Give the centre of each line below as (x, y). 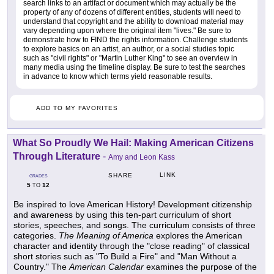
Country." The (41, 267)
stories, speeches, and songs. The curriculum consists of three (135, 225)
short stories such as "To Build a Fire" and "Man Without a (125, 257)
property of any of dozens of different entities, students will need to (132, 13)
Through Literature (57, 157)
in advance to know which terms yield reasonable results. (118, 77)
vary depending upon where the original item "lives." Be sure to (127, 31)
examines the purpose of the (200, 267)
